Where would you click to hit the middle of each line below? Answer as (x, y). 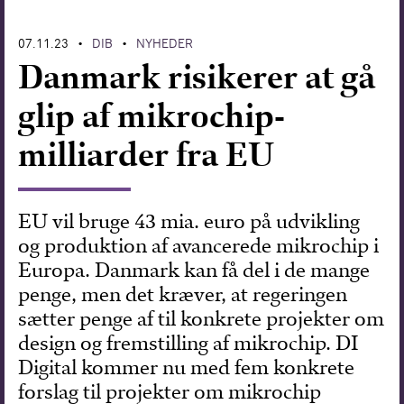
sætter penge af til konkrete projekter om (202, 318)
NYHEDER (165, 43)
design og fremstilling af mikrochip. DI (188, 343)
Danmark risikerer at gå (197, 77)
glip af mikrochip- (152, 115)
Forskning (57, 32)
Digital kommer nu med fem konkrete (187, 367)
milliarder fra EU (147, 154)
